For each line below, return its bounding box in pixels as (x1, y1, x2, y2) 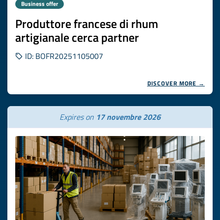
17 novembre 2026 (96, 111, 161, 123)
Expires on (59, 111, 96, 123)
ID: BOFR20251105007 (23, 50, 103, 62)
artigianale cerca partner (15, 28, 139, 46)
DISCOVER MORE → (147, 79, 205, 88)
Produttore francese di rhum (15, 15, 158, 32)
